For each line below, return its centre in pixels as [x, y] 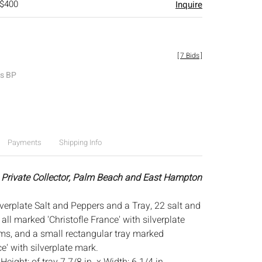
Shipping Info [80, 142]
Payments [24, 142]
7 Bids [190, 56]
